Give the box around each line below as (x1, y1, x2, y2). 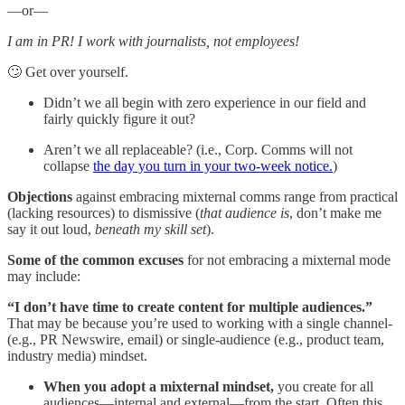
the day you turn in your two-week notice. (93, 158, 333, 174)
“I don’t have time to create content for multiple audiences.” (7, 299, 372, 316)
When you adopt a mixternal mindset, (43, 379, 274, 395)
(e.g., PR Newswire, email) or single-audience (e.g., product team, (7, 332, 384, 348)
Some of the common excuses (7, 252, 184, 268)
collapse (43, 158, 93, 174)
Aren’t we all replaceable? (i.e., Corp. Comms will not (43, 142, 353, 158)
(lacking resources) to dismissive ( (7, 205, 200, 221)
